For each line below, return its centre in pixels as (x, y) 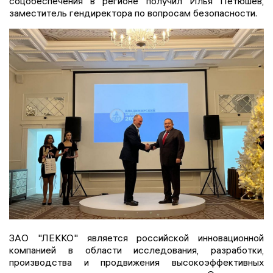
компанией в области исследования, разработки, (136, 250)
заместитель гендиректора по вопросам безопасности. (133, 12)
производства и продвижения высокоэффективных (136, 262)
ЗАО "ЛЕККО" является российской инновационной (136, 238)
